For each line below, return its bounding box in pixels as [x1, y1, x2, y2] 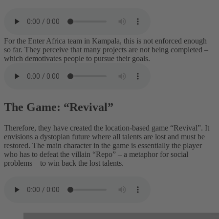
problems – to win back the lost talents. [4, 159, 126, 168]
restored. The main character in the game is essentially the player [4, 141, 202, 150]
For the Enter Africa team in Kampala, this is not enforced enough [4, 36, 207, 45]
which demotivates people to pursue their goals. [4, 54, 152, 63]
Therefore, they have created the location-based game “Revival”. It [4, 124, 209, 132]
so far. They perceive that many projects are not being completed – [4, 45, 208, 54]
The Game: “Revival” [4, 101, 116, 114]
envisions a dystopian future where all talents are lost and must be [4, 132, 205, 141]
